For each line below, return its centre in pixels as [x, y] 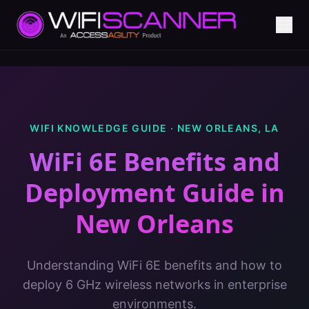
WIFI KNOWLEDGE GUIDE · [103, 128]
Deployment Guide [139, 193]
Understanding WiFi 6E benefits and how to [154, 265]
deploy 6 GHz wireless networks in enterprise [154, 285]
